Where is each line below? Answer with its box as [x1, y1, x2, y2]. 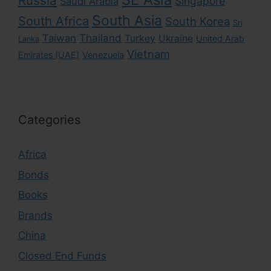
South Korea [165, 15, 230, 28]
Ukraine [158, 33, 193, 44]
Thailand [79, 32, 122, 44]
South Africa [18, 13, 89, 28]
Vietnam [127, 48, 170, 60]
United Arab [196, 33, 244, 44]
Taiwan [42, 32, 76, 44]
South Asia [92, 12, 162, 29]
